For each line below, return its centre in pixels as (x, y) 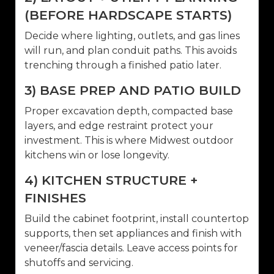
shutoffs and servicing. (79, 262)
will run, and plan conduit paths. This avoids (131, 50)
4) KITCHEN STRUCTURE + (111, 180)
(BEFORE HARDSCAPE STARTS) (128, 15)
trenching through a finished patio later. (123, 65)
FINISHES (55, 198)
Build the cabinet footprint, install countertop (137, 218)
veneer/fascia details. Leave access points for (131, 248)
